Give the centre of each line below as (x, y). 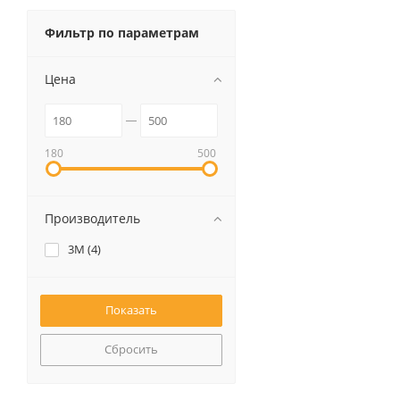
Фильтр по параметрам (122, 33)
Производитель (92, 218)
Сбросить (131, 349)
